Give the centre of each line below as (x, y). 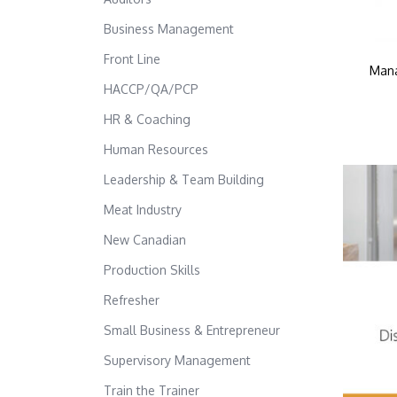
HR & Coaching (147, 119)
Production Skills (152, 270)
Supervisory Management (177, 360)
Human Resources (156, 149)
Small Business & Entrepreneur (192, 330)
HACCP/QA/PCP (151, 89)
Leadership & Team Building (184, 179)
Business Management (169, 29)
